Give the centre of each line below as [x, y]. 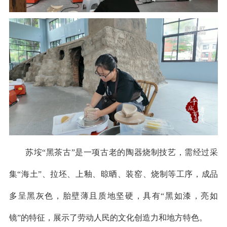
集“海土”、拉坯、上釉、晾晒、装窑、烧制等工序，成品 [113, 174]
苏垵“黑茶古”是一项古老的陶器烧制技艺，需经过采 [122, 153]
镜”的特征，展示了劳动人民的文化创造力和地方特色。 [108, 218]
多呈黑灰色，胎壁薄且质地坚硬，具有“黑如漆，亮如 [113, 196]
